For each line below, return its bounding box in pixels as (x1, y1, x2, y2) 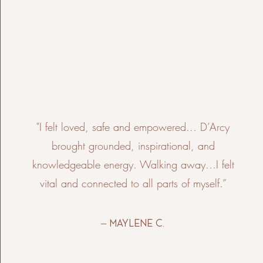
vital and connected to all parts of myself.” (39, 176, 227, 190)
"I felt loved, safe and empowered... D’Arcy (36, 120, 230, 134)
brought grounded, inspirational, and (51, 139, 215, 153)
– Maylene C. (100, 217, 164, 229)
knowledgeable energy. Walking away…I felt (32, 157, 234, 171)
